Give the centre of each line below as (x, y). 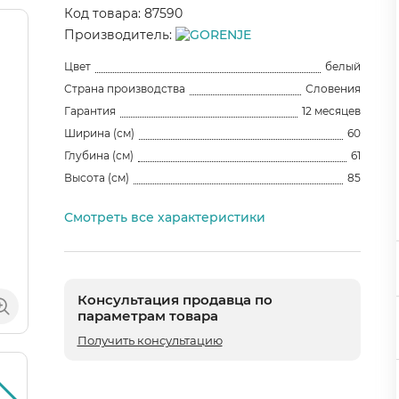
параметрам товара (147, 315)
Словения (334, 88)
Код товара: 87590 (123, 13)
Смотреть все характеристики (164, 217)
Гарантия (90, 110)
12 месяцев (332, 110)
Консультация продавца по (175, 299)
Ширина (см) (99, 133)
